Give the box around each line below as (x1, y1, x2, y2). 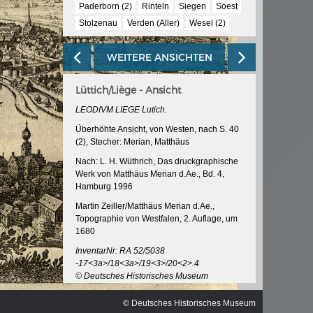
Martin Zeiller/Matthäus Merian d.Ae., (75, 201, 214, 212)
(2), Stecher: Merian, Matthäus (75, 137, 189, 147)
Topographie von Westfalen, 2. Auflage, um (75, 214, 238, 224)
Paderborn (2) (79, 1, 132, 11)
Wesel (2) (189, 18, 226, 28)
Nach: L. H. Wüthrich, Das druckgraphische (75, 156, 238, 167)
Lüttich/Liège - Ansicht (75, 84, 181, 97)
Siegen (179, 1, 206, 11)
